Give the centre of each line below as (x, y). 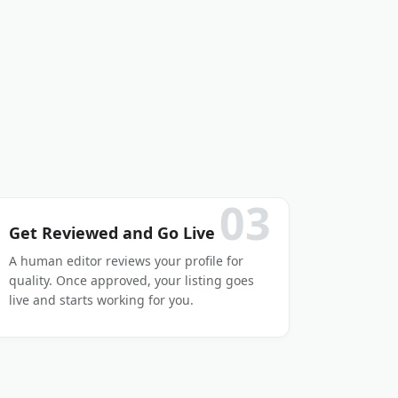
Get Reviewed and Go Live (112, 233)
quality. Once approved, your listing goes (132, 280)
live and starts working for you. (102, 300)
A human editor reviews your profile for (127, 261)
